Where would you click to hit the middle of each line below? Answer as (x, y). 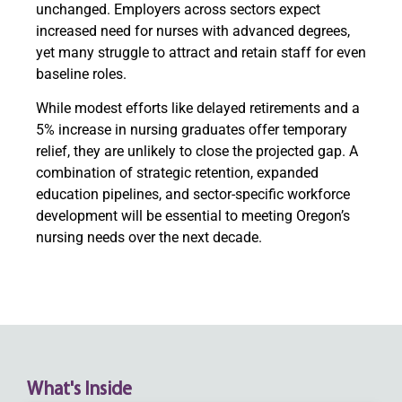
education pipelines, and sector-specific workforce (193, 195)
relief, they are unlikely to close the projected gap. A (197, 152)
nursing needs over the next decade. (149, 238)
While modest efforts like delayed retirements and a (198, 109)
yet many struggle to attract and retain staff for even (201, 53)
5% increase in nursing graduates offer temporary (192, 130)
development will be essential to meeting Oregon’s (193, 216)
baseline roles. (81, 74)
